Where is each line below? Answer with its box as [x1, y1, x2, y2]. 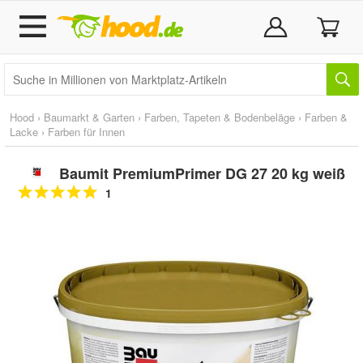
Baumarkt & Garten [44, 109, 135, 125]
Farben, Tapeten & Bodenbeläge [144, 109, 295, 125]
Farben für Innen [48, 124, 125, 139]
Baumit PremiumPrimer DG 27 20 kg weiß [58, 163, 345, 184]
